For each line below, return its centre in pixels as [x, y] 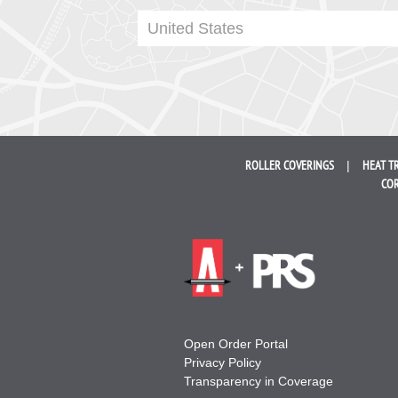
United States [196, 29]
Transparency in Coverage [258, 381]
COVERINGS [308, 165]
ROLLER [263, 165]
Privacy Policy [222, 362]
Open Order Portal [235, 343]
